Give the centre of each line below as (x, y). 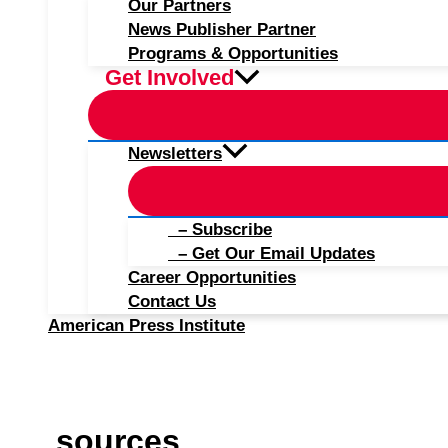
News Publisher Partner (222, 29)
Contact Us (172, 301)
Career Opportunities (212, 277)
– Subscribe (220, 229)
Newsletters (175, 153)
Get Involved (169, 77)
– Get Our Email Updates (271, 253)
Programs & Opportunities (233, 53)
